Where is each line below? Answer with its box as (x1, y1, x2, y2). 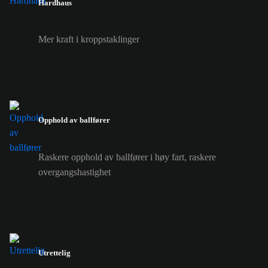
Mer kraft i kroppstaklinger (38, 34, 139, 45)
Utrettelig (38, 248, 71, 257)
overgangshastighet (38, 166, 111, 177)
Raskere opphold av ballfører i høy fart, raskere (38, 151, 216, 162)
